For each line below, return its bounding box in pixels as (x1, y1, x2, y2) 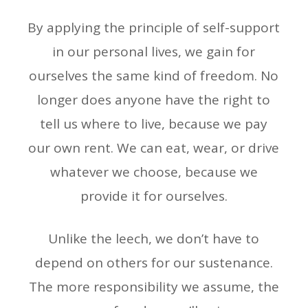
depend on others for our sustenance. (34, 254, 273, 272)
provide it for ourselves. (80, 187, 228, 206)
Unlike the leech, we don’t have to (48, 230, 260, 248)
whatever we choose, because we (49, 163, 258, 181)
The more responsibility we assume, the (28, 278, 279, 296)
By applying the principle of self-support (27, 19, 280, 37)
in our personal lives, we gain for (52, 43, 256, 61)
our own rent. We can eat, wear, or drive (28, 139, 280, 157)
